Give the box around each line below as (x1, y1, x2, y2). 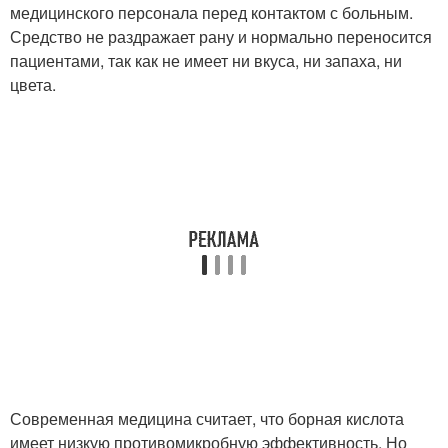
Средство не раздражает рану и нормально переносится (10, 25, 432, 48)
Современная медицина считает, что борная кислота (10, 407, 404, 430)
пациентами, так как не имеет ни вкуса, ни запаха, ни (10, 49, 402, 72)
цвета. (10, 73, 56, 96)
